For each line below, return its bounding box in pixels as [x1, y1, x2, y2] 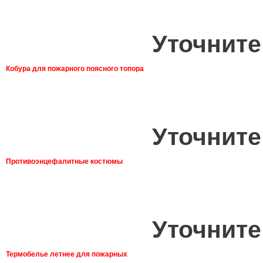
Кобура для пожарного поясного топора [6, 64, 144, 73]
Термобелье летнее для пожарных [6, 249, 127, 258]
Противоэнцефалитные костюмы [6, 157, 123, 166]
